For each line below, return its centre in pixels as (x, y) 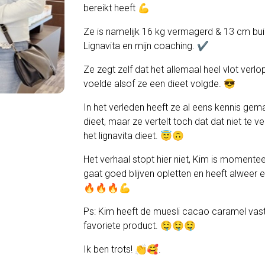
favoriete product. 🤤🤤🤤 (139, 226)
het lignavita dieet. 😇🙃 (133, 136)
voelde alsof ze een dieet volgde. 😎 (159, 84)
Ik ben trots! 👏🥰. (122, 249)
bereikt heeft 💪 (116, 8)
